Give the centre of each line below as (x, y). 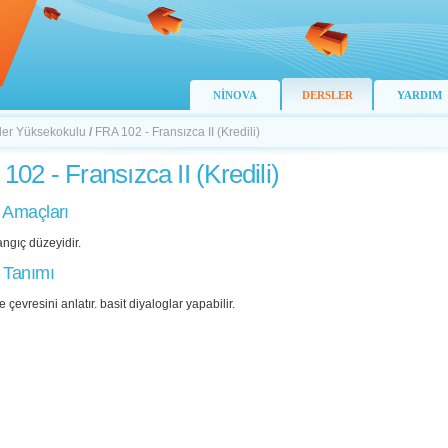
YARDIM (419, 95)
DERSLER (327, 95)
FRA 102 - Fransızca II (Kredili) (177, 132)
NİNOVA (235, 95)
